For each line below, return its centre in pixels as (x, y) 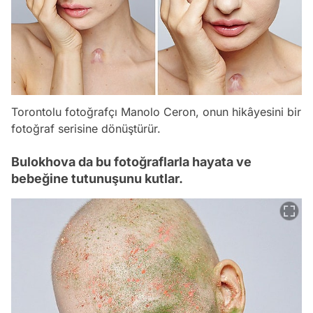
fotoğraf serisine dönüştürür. (86, 129)
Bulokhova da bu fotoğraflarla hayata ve (131, 162)
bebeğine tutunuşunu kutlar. (97, 179)
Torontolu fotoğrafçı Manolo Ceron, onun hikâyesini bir (156, 112)
